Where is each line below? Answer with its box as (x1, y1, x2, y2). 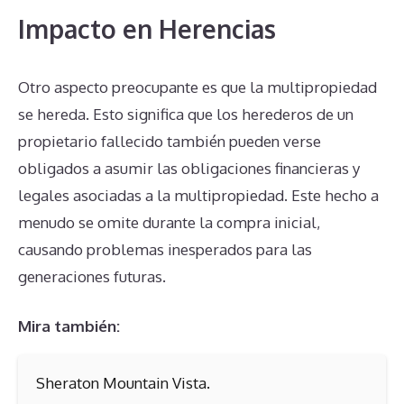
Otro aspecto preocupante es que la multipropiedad (18, 77, 377, 96)
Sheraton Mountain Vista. (36, 373, 210, 393)
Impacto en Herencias (18, 12, 276, 45)
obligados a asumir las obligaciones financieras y (18, 158, 360, 178)
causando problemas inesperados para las (18, 239, 312, 259)
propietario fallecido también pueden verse (18, 131, 321, 151)
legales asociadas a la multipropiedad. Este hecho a (18, 185, 379, 205)
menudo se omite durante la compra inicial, (18, 212, 320, 232)
